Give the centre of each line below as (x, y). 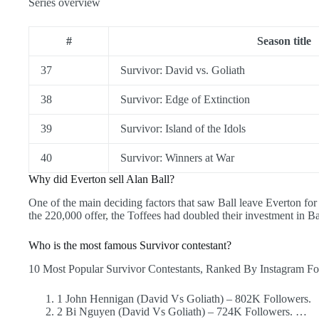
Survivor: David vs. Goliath (183, 70)
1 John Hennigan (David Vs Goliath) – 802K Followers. (184, 298)
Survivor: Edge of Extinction (185, 100)
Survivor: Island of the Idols (183, 129)
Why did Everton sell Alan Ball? (101, 179)
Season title (284, 41)
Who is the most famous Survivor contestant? (130, 246)
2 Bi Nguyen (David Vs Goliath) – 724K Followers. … (182, 311)
